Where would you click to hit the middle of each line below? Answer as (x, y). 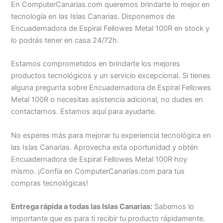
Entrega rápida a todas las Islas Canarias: (82, 207)
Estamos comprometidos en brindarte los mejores (96, 64)
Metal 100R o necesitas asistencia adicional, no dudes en (107, 100)
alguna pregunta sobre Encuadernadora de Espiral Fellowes (111, 88)
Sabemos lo (173, 207)
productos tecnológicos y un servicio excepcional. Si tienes (111, 76)
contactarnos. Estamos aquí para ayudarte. (84, 112)
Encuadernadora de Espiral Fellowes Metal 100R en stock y (111, 28)
